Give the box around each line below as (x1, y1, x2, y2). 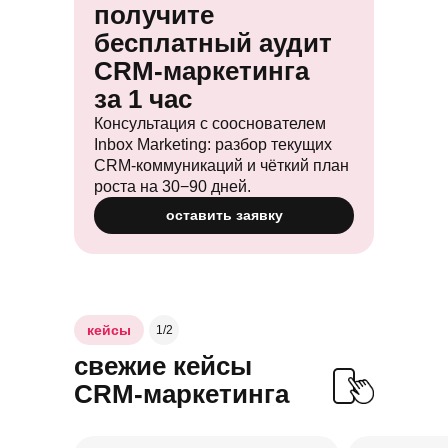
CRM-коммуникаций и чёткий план (94, 157, 349, 174)
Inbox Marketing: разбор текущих (94, 136, 332, 153)
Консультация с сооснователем (94, 115, 326, 132)
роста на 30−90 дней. (94, 178, 251, 195)
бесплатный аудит (94, 28, 332, 58)
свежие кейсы (74, 351, 252, 381)
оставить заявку (165, 207, 283, 223)
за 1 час (94, 84, 192, 114)
